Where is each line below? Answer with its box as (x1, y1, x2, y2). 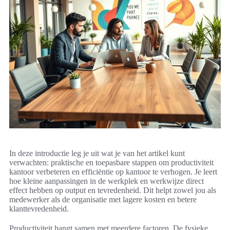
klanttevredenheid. (9, 204, 69, 214)
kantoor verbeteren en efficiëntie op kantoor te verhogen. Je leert (9, 167, 217, 177)
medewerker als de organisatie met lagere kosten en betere (9, 195, 197, 204)
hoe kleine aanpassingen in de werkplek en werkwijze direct (9, 177, 204, 186)
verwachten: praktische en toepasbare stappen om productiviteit (9, 158, 214, 167)
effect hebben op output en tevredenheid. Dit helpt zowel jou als (9, 186, 216, 195)
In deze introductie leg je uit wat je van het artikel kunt (9, 149, 185, 158)
